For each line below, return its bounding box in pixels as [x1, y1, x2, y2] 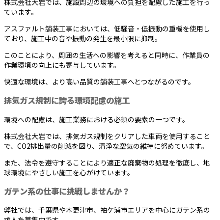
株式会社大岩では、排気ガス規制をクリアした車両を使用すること [4, 131, 210, 141]
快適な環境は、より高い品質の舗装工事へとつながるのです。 [4, 76, 195, 86]
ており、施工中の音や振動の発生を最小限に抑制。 [4, 33, 162, 43]
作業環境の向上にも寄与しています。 [4, 59, 120, 70]
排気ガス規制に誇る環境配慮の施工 [4, 94, 130, 107]
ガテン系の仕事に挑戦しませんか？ [4, 185, 130, 197]
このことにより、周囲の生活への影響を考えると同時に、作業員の [4, 50, 210, 60]
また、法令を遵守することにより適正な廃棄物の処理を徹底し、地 [4, 157, 210, 167]
